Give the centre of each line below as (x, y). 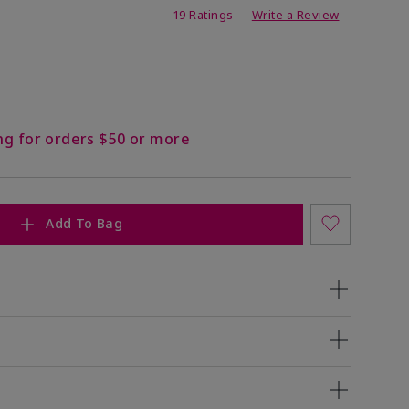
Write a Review (295, 14)
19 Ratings (203, 14)
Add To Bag (84, 224)
